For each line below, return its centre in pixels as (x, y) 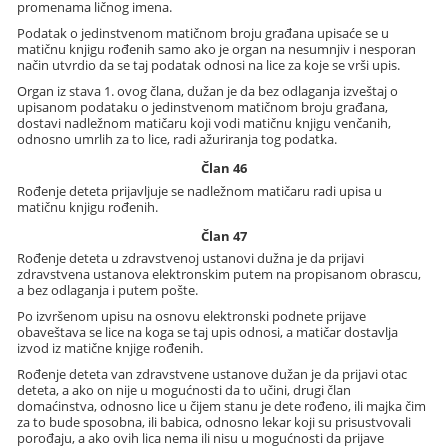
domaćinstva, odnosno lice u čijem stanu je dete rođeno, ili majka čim (222, 406)
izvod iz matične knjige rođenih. (110, 348)
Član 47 (223, 235)
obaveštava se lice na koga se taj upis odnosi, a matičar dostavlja (208, 332)
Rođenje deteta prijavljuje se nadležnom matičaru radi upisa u (200, 190)
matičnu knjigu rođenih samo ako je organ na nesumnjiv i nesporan (217, 49)
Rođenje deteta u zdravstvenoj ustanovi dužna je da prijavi (191, 258)
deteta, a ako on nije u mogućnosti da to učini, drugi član (184, 390)
